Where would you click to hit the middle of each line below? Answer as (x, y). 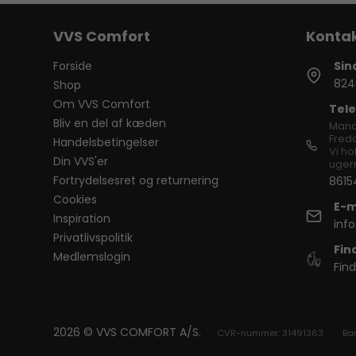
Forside (73, 66)
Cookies (75, 200)
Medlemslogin (92, 257)
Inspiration (82, 219)
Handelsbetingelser (106, 143)
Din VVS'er (81, 162)
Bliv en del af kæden (110, 124)
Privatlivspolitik (93, 238)
